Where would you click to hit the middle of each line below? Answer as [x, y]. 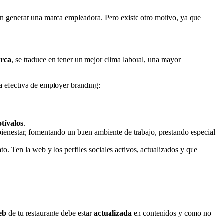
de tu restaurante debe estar [50, 213]
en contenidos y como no [171, 213]
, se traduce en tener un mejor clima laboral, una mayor [96, 59]
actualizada [113, 213]
